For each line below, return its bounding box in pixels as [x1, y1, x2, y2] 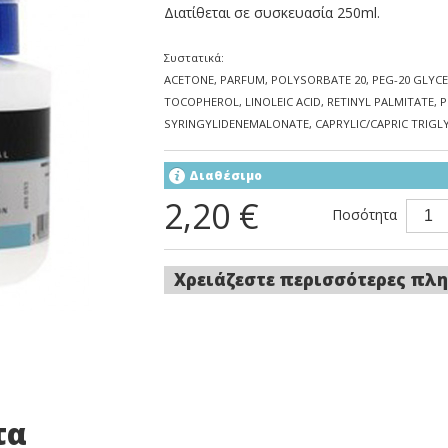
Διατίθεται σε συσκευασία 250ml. [164, 3, 380, 22]
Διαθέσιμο [189, 167, 262, 184]
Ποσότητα [332, 204, 397, 224]
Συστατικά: [164, 50, 224, 65]
